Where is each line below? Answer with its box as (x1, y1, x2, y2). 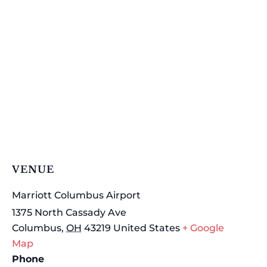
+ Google (182, 222, 224, 234)
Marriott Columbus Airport (12, 190, 141, 201)
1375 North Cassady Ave (12, 207, 126, 218)
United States (113, 222, 180, 234)
